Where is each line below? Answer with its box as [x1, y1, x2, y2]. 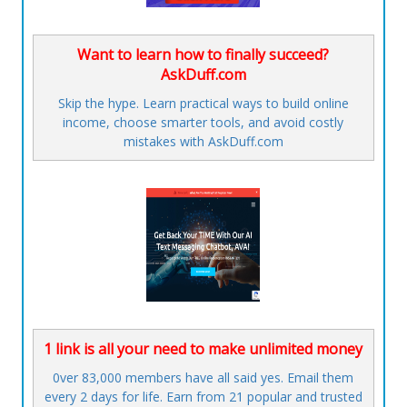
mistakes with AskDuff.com [123, 133, 283, 151]
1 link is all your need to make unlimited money [44, 339, 363, 360]
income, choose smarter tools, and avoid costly [63, 114, 344, 132]
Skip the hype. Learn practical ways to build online [57, 94, 349, 113]
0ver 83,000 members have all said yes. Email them [53, 369, 354, 387]
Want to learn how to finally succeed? [77, 45, 330, 65]
